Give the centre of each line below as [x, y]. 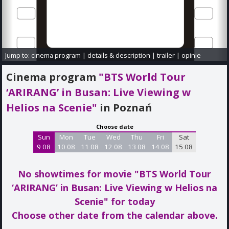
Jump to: [18, 55]
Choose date [114, 127]
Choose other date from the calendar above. [114, 215]
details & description [119, 55]
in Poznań [126, 107]
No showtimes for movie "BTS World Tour [114, 174]
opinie [191, 55]
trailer [166, 55]
